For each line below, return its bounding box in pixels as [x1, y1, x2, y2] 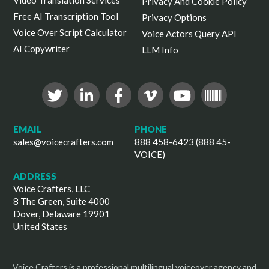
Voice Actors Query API [142, 28, 237, 40]
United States [13, 221, 68, 232]
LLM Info [142, 44, 178, 56]
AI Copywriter [13, 43, 70, 55]
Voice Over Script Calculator [13, 27, 127, 38]
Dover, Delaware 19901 [13, 208, 110, 220]
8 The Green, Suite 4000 [13, 196, 110, 207]
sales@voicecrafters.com [13, 136, 114, 148]
